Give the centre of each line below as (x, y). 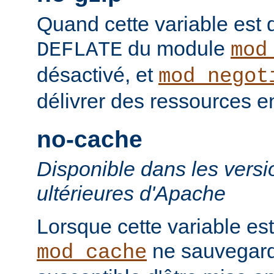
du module (176, 48)
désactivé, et (98, 74)
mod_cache (92, 253)
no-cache (90, 139)
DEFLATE (80, 50)
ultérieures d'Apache (131, 193)
